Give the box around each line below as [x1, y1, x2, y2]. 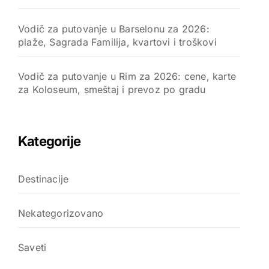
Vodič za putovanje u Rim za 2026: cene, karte [18, 70, 237, 82]
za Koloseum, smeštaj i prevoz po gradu [18, 83, 206, 95]
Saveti [18, 241, 47, 253]
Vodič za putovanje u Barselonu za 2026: [18, 22, 210, 35]
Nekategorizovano [18, 207, 104, 219]
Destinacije [18, 172, 69, 185]
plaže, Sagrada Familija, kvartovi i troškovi [18, 35, 217, 48]
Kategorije [18, 133, 81, 149]
